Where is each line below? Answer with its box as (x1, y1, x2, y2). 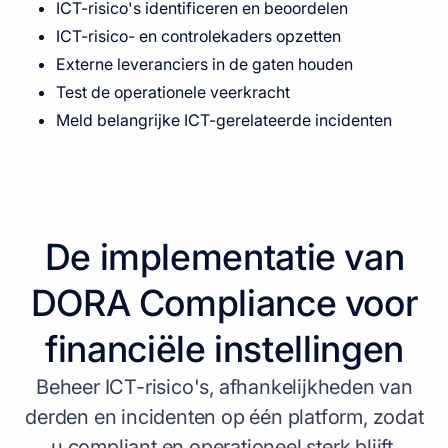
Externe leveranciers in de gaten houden (56, 54, 353, 74)
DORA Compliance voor (30, 280, 419, 325)
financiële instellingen (45, 326, 404, 371)
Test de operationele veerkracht (56, 82, 290, 102)
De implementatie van (44, 234, 405, 279)
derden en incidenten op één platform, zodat (25, 404, 424, 429)
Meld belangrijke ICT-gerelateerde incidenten (56, 110, 392, 130)
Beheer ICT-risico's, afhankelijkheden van (36, 374, 413, 399)
